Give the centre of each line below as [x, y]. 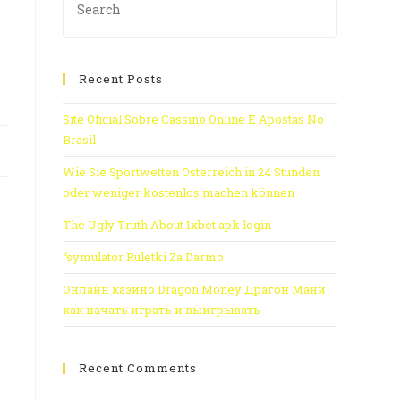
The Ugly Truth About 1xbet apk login [167, 225]
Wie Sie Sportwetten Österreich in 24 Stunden [191, 172]
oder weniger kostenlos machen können [179, 192]
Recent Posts [121, 79]
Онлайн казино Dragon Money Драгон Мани [194, 289]
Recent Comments [138, 368]
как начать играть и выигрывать [162, 310]
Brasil [79, 140]
